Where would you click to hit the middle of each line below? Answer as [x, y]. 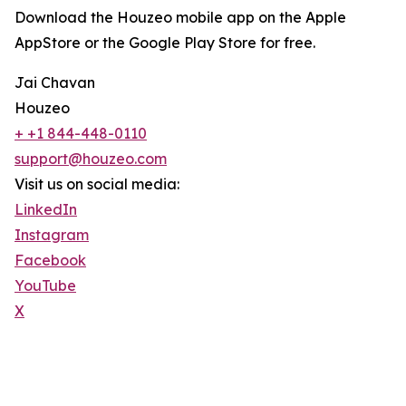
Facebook [50, 261]
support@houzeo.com [91, 159]
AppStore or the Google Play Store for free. [165, 43]
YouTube [45, 286]
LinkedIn [46, 210]
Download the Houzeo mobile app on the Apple [180, 18]
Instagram [52, 235]
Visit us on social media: [97, 184]
